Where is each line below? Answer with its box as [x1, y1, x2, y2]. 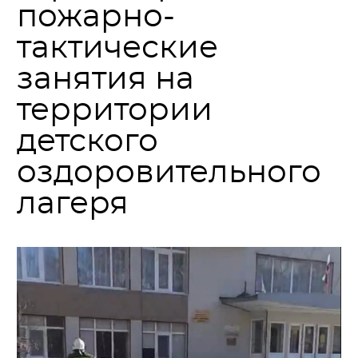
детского [17, 126, 158, 157]
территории [17, 95, 213, 126]
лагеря [17, 189, 129, 220]
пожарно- [17, 2, 175, 33]
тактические [17, 33, 218, 64]
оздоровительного [17, 157, 321, 189]
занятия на [17, 64, 194, 95]
